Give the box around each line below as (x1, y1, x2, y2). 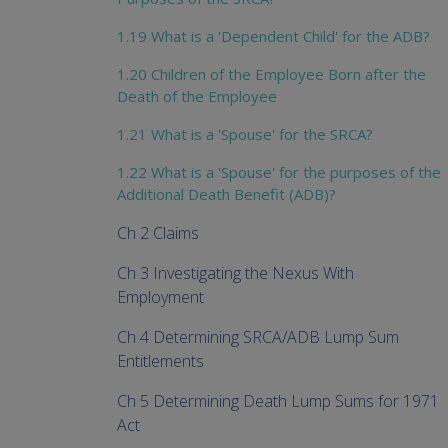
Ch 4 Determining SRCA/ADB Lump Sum (117, 326, 399, 349)
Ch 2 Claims (117, 222, 199, 245)
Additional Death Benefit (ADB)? (117, 184, 336, 205)
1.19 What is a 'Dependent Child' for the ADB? (117, 26, 430, 47)
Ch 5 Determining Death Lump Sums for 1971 (117, 390, 439, 413)
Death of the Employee (117, 86, 277, 107)
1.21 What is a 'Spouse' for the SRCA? (117, 124, 373, 145)
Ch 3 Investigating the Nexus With (117, 262, 354, 285)
